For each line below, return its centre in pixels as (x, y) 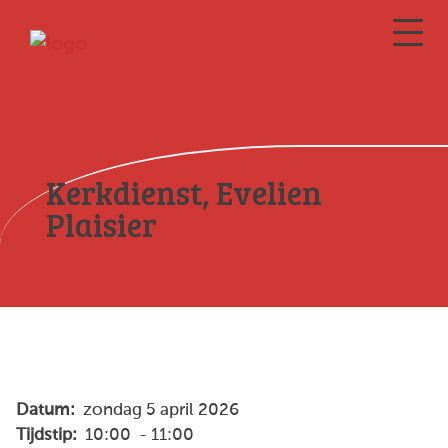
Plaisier (101, 224)
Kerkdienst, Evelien (184, 192)
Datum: (47, 410)
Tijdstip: (48, 435)
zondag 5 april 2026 (159, 410)
